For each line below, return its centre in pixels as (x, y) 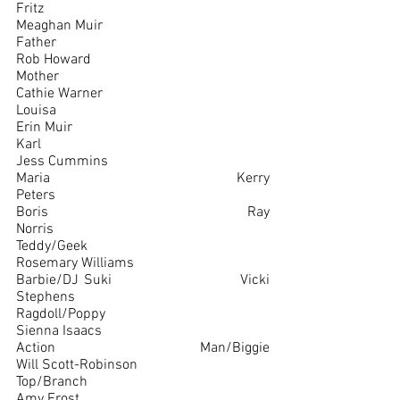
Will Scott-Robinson (77, 365)
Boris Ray (32, 212)
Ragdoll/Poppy (61, 314)
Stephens (46, 297)
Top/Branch (52, 382)
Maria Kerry (33, 179)
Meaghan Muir (59, 26)
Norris (35, 229)
